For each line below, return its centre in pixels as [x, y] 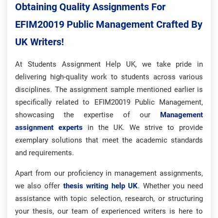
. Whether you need [171, 186]
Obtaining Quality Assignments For [90, 7]
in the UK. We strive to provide [145, 127]
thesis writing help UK [100, 186]
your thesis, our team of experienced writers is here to [109, 211]
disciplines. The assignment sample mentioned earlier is [109, 90]
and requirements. [45, 153]
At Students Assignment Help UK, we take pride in [109, 64]
